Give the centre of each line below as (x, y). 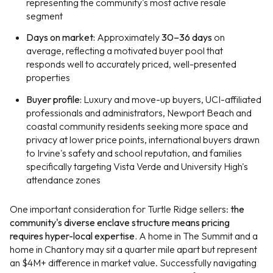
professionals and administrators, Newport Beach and (139, 112)
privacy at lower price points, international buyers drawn (143, 139)
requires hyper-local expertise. (73, 236)
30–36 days (186, 37)
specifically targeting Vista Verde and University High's (137, 166)
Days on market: (60, 37)
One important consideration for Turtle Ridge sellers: (120, 209)
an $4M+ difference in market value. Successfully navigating (133, 263)
